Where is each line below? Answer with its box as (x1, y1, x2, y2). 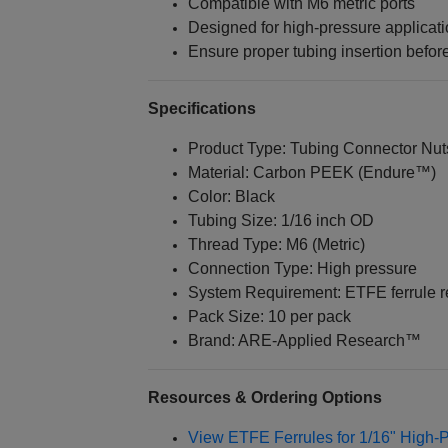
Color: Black (187, 188, 275, 206)
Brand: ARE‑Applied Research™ (187, 332, 421, 350)
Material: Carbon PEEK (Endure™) (187, 164, 436, 182)
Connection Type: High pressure (187, 260, 417, 278)
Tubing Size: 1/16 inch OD (187, 212, 374, 230)
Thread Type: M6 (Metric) (187, 236, 365, 254)
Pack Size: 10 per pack (187, 308, 351, 326)
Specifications (147, 100, 256, 118)
